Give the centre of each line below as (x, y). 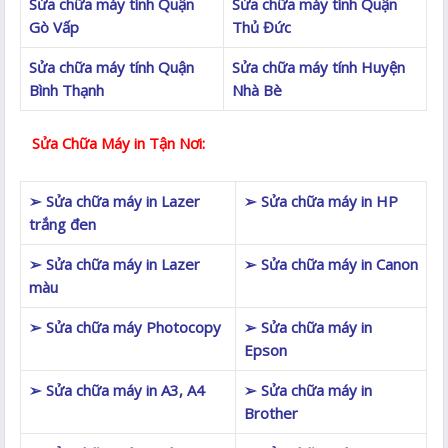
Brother (271, 412)
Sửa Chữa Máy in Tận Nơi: (113, 142)
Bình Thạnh (67, 89)
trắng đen (63, 223)
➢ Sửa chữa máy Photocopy (125, 326)
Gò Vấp (54, 26)
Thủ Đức (262, 26)
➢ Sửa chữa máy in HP (321, 200)
